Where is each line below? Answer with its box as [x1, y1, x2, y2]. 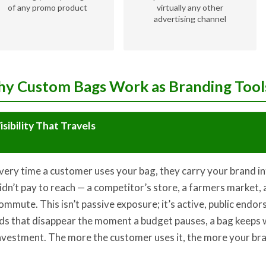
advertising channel [154, 14, 226, 24]
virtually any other [157, 2, 223, 13]
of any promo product [8, 2, 87, 13]
